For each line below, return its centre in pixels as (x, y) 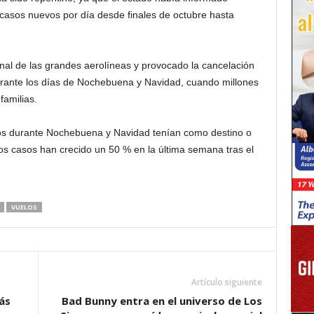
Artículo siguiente (226, 282)
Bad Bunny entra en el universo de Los (162, 301)
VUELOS (24, 207)
